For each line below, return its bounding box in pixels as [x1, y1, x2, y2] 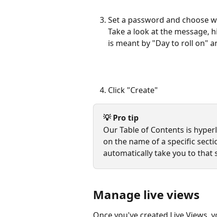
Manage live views [93, 186, 200, 203]
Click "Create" [108, 84, 160, 95]
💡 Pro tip [103, 112, 139, 124]
